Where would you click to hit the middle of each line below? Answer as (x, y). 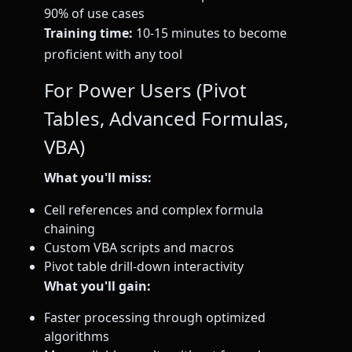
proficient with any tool (113, 55)
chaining (70, 228)
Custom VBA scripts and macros (139, 247)
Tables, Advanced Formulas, (166, 119)
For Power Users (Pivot (145, 90)
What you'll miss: (98, 178)
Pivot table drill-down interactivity (144, 266)
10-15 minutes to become (210, 33)
